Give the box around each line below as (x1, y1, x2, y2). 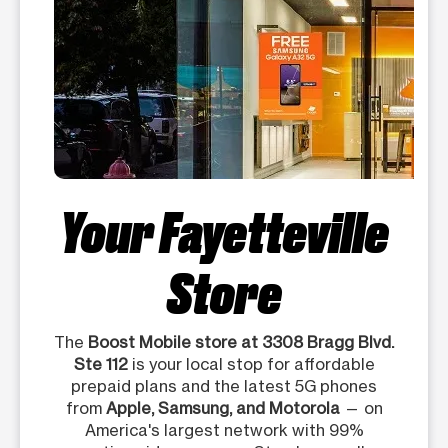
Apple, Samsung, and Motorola (105, 398, 340, 419)
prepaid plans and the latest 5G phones (71, 376, 377, 397)
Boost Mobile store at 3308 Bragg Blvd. (88, 332, 394, 353)
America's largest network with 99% (84, 420, 364, 441)
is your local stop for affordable (127, 354, 375, 375)
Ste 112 (73, 354, 128, 375)
